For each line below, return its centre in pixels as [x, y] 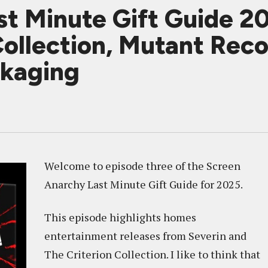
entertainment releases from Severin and [145, 236]
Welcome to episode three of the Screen [142, 166]
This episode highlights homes [120, 217]
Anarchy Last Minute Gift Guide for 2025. [144, 184]
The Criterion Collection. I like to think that [152, 254]
